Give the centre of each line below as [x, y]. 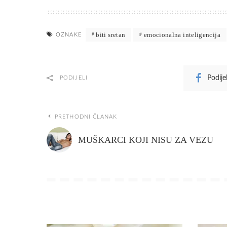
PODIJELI [74, 78]
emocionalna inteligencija [182, 34]
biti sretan [111, 34]
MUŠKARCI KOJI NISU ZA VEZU [146, 140]
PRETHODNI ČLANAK [86, 117]
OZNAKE [69, 34]
